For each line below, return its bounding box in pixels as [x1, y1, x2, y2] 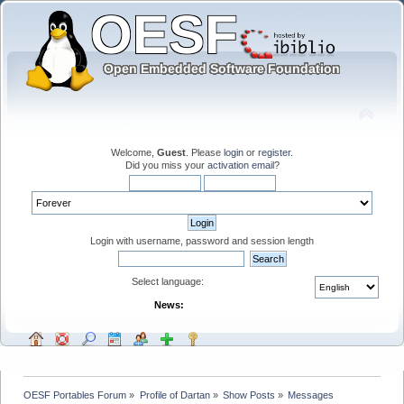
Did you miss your [124, 159, 207, 170]
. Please [186, 146, 224, 158]
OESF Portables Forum [23, 389, 127, 400]
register [258, 146, 290, 158]
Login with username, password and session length [90, 234, 314, 246]
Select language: [131, 275, 207, 287]
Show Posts [222, 389, 275, 400]
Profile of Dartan [139, 389, 210, 400]
